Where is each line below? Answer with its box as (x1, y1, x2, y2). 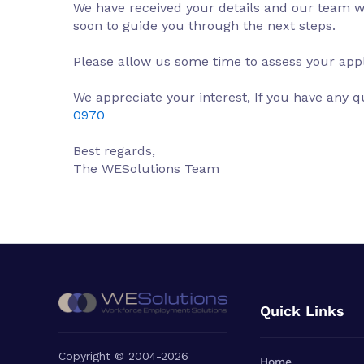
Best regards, (73, 143, 155, 158)
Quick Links (260, 302, 344, 319)
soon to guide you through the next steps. (73, 18, 336, 33)
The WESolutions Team (73, 161, 219, 176)
